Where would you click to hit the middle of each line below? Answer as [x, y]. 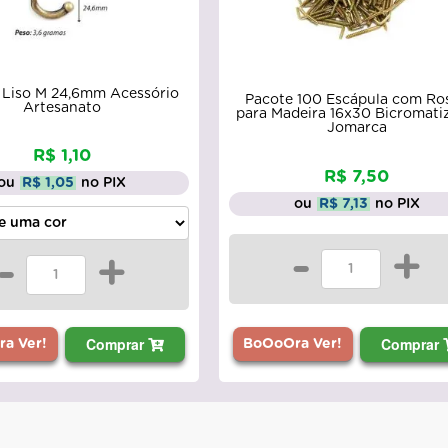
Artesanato [61, 108]
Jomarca [356, 128]
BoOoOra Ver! [293, 344]
